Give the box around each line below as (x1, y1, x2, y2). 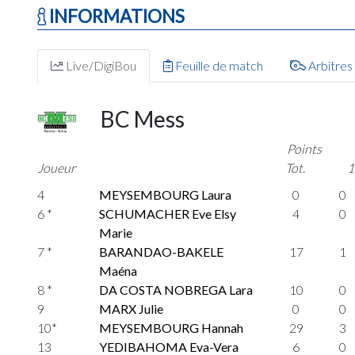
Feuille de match (173, 58, 263, 73)
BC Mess (101, 105, 185, 132)
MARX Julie (99, 301, 164, 317)
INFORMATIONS (46, 6, 185, 27)
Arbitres (306, 58, 353, 73)
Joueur (37, 160, 75, 176)
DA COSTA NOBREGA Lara (99, 282, 254, 298)
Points (286, 141, 322, 157)
